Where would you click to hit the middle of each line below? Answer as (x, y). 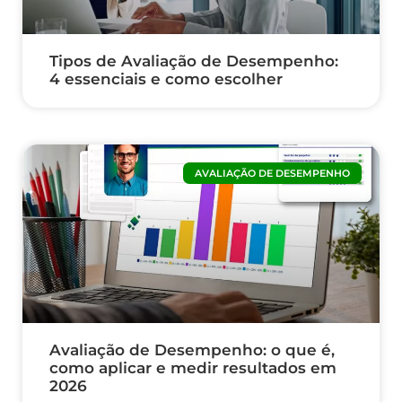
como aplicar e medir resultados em (193, 368)
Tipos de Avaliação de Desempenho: (194, 61)
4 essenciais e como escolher (166, 79)
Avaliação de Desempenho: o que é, (192, 350)
